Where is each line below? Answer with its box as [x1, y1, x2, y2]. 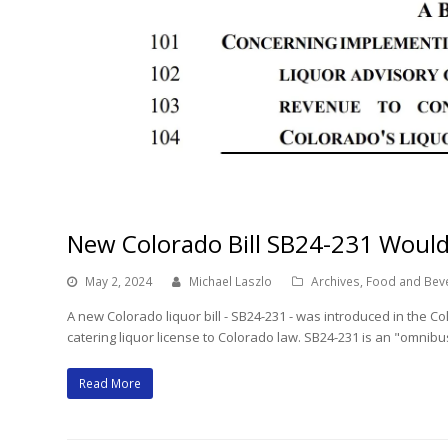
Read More [79, 374, 142, 392]
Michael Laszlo [189, 272, 273, 290]
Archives [311, 272, 361, 290]
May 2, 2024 [85, 272, 153, 290]
